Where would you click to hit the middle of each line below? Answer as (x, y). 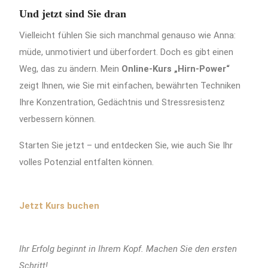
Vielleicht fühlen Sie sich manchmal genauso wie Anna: (128, 35)
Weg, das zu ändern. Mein (71, 68)
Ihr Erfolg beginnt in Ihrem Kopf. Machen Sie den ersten (128, 249)
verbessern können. (58, 119)
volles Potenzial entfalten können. (87, 162)
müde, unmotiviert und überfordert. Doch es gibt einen (127, 52)
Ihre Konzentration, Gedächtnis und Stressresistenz (122, 102)
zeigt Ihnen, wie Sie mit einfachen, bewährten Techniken (130, 85)
